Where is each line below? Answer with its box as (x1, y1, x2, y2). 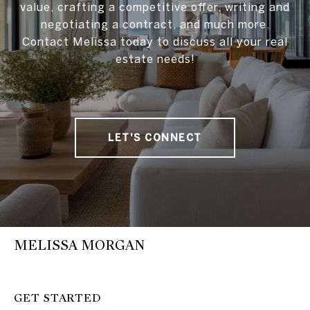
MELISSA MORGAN (14, 237, 145, 255)
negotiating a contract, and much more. (40, 18, 270, 31)
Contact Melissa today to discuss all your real (22, 35, 288, 48)
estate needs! (115, 53, 195, 66)
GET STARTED (14, 291, 101, 306)
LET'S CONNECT (108, 132, 202, 144)
